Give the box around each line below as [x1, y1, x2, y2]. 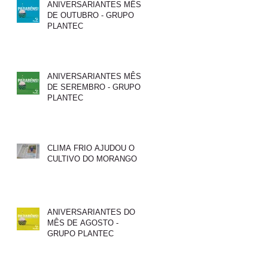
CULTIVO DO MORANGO [47, 154, 137, 163]
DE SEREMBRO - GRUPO [47, 82, 141, 92]
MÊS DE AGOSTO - [47, 218, 118, 227]
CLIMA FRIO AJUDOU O [47, 143, 135, 153]
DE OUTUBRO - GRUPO [47, 10, 134, 20]
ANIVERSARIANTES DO [47, 207, 135, 217]
